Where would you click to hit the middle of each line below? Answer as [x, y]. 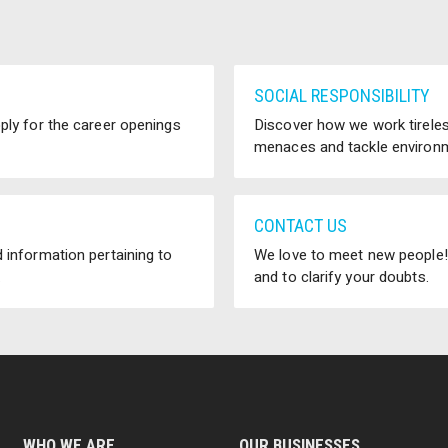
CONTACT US [300, 226]
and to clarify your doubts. [341, 277]
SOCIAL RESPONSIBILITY [342, 96]
